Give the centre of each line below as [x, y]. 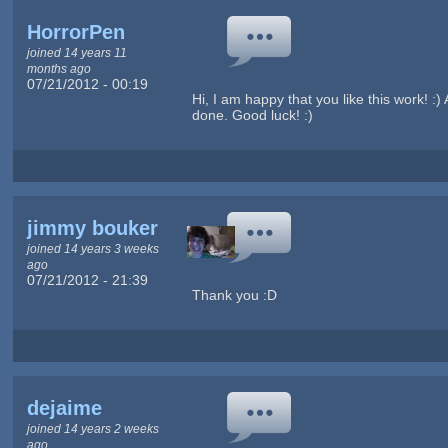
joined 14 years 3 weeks [92, 249]
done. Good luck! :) [252, 114]
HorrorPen [75, 31]
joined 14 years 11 [76, 52]
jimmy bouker [92, 228]
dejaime [64, 408]
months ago [58, 68]
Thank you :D [234, 295]
